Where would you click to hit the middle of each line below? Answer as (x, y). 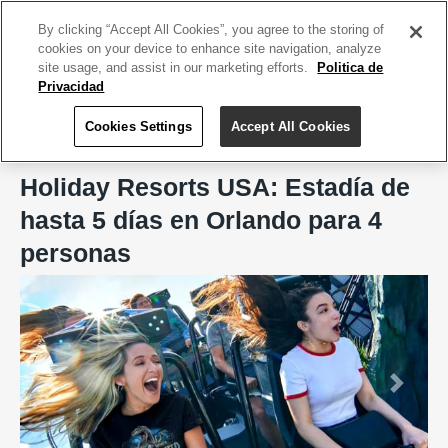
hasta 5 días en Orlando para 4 (201, 220)
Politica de (350, 67)
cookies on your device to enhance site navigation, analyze (210, 48)
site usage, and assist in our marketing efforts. (175, 67)
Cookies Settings (138, 126)
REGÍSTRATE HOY (379, 15)
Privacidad (71, 86)
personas (75, 253)
